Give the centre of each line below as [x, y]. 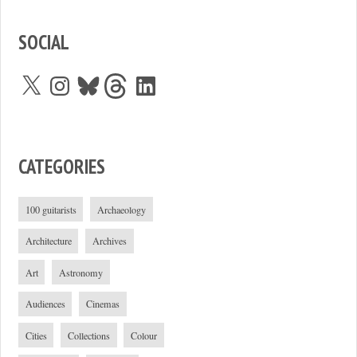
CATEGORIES [61, 167]
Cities [36, 335]
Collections [88, 335]
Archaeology [121, 209]
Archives [109, 241]
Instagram [68, 77]
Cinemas [102, 304]
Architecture [48, 241]
